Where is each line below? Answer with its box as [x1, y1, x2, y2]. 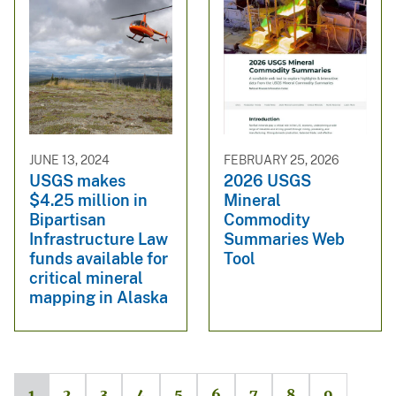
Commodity [224, 210, 310, 229]
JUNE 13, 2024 [29, 152, 110, 167]
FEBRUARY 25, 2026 [224, 152, 339, 167]
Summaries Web [224, 230, 345, 248]
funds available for [29, 249, 168, 268]
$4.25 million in [29, 191, 148, 209]
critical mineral [29, 269, 143, 287]
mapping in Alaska [29, 288, 168, 307]
